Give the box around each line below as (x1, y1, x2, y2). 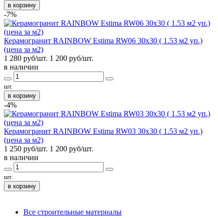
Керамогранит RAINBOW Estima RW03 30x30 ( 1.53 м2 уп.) (4, 127, 202, 135)
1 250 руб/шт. (4, 144, 48, 153)
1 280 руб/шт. (4, 54, 48, 62)
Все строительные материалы (23, 207, 122, 216)
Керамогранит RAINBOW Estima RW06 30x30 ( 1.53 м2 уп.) (4, 36, 202, 45)
